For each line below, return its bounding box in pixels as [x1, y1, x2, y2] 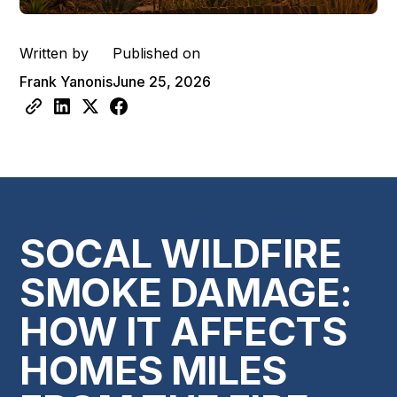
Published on [113, 43, 201, 62]
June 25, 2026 [113, 72, 212, 90]
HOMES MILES [19, 346, 287, 394]
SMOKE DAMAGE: [19, 268, 353, 316]
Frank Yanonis [19, 72, 113, 90]
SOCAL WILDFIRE [19, 229, 341, 277]
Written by [19, 43, 90, 62]
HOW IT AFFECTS [19, 307, 346, 355]
